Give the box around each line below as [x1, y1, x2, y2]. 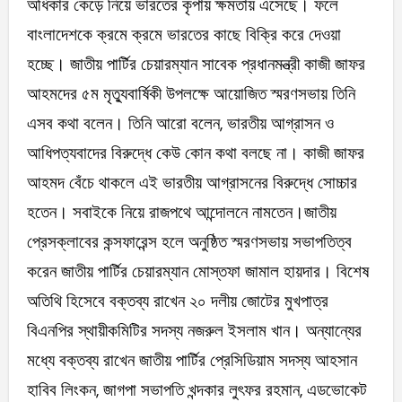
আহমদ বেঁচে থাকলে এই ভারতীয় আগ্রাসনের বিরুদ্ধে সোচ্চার [26, 171, 357, 195]
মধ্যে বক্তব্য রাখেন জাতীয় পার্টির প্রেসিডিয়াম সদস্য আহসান [26, 349, 357, 372]
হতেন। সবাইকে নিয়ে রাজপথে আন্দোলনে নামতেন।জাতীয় [26, 201, 336, 224]
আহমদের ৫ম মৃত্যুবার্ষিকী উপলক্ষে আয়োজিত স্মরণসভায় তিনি [26, 83, 355, 106]
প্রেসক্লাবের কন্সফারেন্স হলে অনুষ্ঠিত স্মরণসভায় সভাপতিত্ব [26, 231, 352, 254]
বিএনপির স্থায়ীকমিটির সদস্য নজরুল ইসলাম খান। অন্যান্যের [26, 319, 362, 343]
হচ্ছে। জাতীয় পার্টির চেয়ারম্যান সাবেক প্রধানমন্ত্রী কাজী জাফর [26, 53, 365, 76]
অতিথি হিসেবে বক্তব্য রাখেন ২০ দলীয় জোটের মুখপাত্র [26, 290, 328, 313]
